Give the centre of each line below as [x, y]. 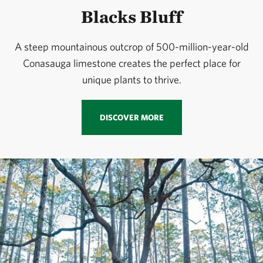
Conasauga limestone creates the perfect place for [131, 63]
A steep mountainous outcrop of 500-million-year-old [131, 47]
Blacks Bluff [131, 17]
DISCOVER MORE [131, 118]
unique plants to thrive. [131, 80]
